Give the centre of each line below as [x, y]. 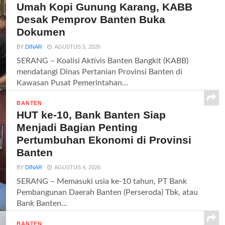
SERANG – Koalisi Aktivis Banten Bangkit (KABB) [103, 61]
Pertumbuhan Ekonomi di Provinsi [104, 140]
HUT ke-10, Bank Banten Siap [91, 115]
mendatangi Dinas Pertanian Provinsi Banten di [100, 72]
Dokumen [41, 32]
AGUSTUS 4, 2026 [78, 167]
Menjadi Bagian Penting [77, 127]
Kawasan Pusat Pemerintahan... [73, 83]
